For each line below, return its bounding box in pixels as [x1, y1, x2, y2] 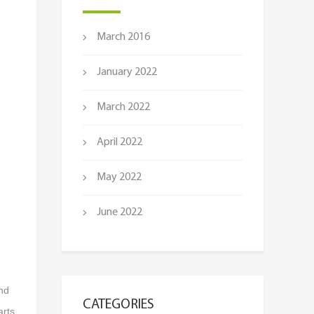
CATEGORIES [83, 298, 154, 312]
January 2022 [97, 67, 157, 78]
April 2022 [97, 137, 142, 148]
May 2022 [97, 172, 142, 183]
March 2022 [97, 102, 150, 113]
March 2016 [97, 32, 150, 43]
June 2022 [97, 207, 142, 218]
